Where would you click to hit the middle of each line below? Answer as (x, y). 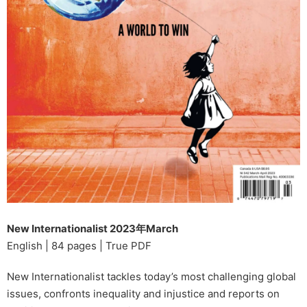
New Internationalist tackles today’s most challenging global (151, 277)
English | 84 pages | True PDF (79, 246)
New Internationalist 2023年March (93, 229)
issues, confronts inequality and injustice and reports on (143, 294)
